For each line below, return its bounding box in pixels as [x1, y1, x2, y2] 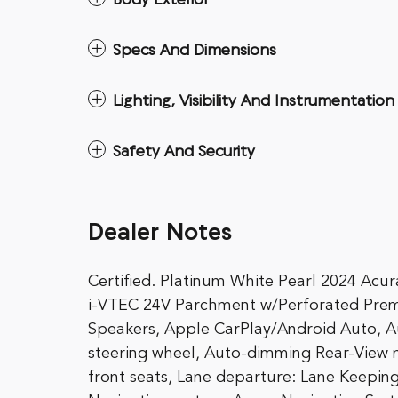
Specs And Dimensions [113, 43, 276, 60]
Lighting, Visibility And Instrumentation [113, 93, 394, 110]
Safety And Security [113, 144, 255, 161]
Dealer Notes [88, 222, 232, 246]
